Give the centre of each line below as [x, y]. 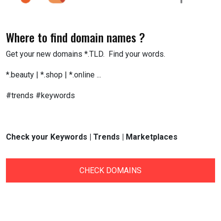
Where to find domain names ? [75, 37]
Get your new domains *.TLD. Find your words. [87, 54]
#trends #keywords [41, 95]
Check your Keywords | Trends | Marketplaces [92, 137]
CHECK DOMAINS [110, 170]
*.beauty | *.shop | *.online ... [54, 74]
